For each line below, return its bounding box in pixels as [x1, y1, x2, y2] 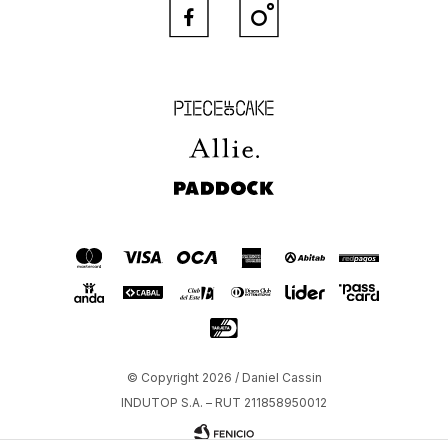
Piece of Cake [192, 92, 256, 105]
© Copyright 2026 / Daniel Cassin [126, 369, 322, 385]
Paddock [204, 172, 244, 185]
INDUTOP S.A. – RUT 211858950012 [121, 394, 327, 410]
